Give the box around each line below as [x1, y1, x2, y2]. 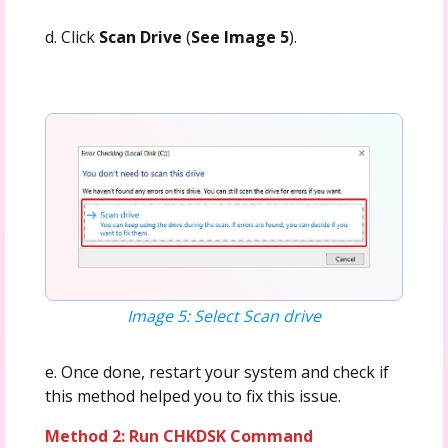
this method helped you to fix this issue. [44, 384, 341, 407]
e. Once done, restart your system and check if [44, 360, 389, 383]
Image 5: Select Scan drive [126, 304, 321, 327]
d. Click [44, 25, 99, 48]
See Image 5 [190, 25, 289, 48]
